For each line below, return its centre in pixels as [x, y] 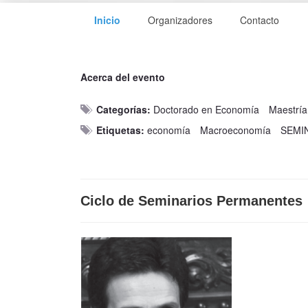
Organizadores [180, 20]
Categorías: [123, 109]
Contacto [260, 20]
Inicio [107, 20]
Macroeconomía [235, 130]
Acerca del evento [123, 77]
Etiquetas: [120, 130]
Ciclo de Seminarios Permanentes [191, 201]
